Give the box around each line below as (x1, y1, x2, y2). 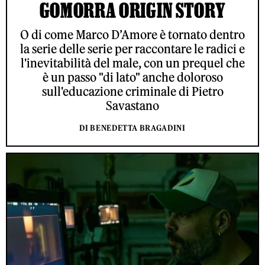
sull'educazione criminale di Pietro (41, 83, 224, 99)
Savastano (106, 98, 159, 113)
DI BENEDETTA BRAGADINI (79, 122, 186, 133)
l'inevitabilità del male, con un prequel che (20, 55, 245, 70)
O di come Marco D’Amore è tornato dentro (20, 27, 245, 42)
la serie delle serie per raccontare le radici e (20, 41, 245, 56)
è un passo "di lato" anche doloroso (42, 69, 223, 85)
